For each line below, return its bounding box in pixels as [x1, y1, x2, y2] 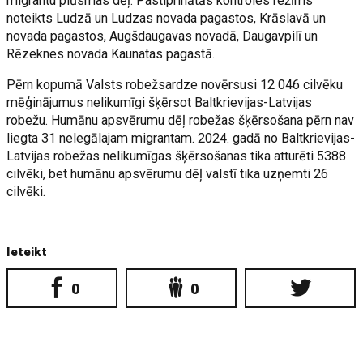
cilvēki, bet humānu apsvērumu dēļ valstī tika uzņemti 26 [6, 165, 329, 181]
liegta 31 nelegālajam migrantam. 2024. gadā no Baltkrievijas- [6, 130, 356, 146]
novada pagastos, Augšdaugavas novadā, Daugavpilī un [6, 28, 318, 44]
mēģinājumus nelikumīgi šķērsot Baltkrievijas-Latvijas [6, 94, 313, 110]
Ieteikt [6, 244, 48, 259]
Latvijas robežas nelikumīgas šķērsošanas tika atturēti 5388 [6, 147, 347, 164]
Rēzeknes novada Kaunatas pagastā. [6, 45, 216, 62]
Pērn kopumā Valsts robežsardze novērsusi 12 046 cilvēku [6, 76, 344, 92]
